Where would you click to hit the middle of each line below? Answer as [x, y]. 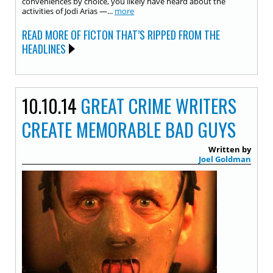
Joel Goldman [225, 159]
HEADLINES [44, 49]
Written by [230, 149]
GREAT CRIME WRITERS [159, 106]
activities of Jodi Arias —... [68, 11]
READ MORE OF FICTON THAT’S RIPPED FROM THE [121, 35]
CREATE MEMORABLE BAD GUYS [129, 129]
